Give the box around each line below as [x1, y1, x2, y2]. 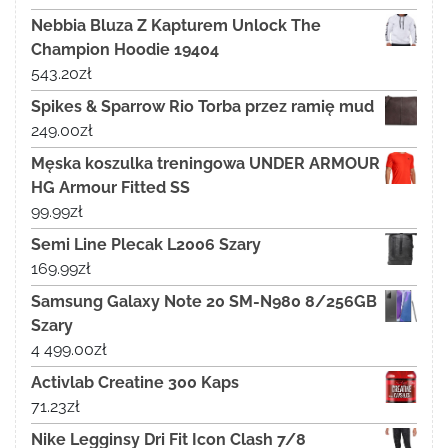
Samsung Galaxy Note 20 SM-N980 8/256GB [31, 291, 377, 311]
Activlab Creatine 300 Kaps [31, 372, 239, 392]
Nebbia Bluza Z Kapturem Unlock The [31, 15, 321, 35]
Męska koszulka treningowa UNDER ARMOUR [31, 153, 380, 173]
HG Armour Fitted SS [31, 177, 190, 197]
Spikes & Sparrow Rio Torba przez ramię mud [31, 96, 374, 116]
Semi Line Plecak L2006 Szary [31, 234, 261, 254]
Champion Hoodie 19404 [31, 39, 219, 59]
